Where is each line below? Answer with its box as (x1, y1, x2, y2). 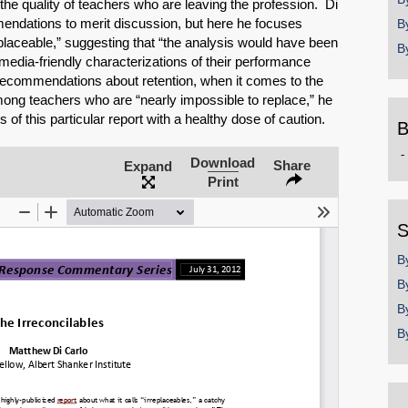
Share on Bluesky (104, 256, 209, 271)
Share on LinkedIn (104, 380, 211, 395)
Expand (124, 158, 172, 175)
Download (190, 154, 255, 170)
